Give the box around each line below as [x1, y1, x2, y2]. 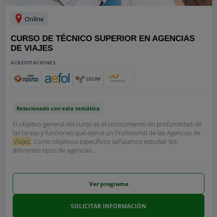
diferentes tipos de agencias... [13, 146, 96, 155]
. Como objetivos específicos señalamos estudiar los [31, 137, 177, 146]
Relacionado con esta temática [16, 105, 100, 112]
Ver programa [89, 179, 128, 188]
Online [23, 15, 44, 23]
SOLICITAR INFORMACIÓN [71, 202, 146, 210]
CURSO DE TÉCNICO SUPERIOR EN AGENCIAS [11, 34, 195, 43]
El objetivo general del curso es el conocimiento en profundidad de [13, 120, 201, 128]
